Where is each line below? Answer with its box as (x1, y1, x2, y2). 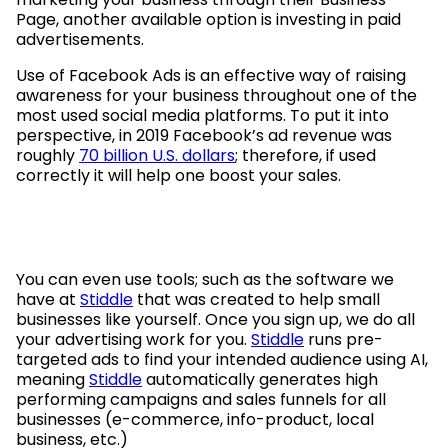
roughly (16, 144, 79, 168)
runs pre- (304, 328, 383, 352)
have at (16, 288, 80, 312)
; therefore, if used (235, 144, 376, 168)
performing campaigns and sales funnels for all (16, 388, 386, 412)
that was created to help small (133, 288, 380, 312)
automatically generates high (142, 368, 378, 392)
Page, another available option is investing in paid (16, 8, 401, 32)
